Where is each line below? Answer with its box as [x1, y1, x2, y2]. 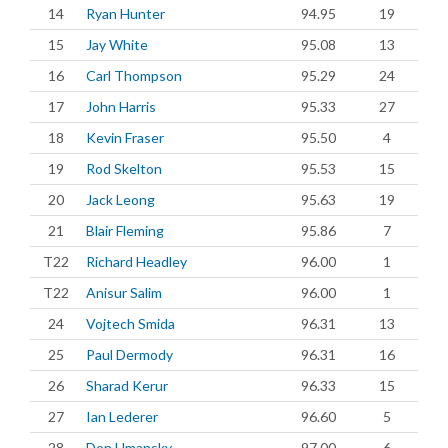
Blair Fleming [86, 222, 164, 239]
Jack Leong [86, 191, 155, 208]
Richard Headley [86, 253, 187, 270]
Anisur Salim [86, 284, 162, 301]
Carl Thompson [86, 67, 182, 84]
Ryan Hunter [86, 5, 165, 22]
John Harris [86, 98, 156, 115]
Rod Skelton [86, 160, 162, 177]
